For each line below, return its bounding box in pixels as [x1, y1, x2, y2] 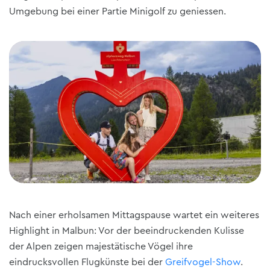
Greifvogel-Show [165, 257, 240, 268]
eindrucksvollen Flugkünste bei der [9, 257, 165, 268]
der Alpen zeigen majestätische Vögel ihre [9, 242, 193, 252]
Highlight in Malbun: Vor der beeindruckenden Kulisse [9, 226, 244, 236]
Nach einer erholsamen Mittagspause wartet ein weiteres [9, 210, 259, 221]
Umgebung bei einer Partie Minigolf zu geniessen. [9, 7, 226, 17]
